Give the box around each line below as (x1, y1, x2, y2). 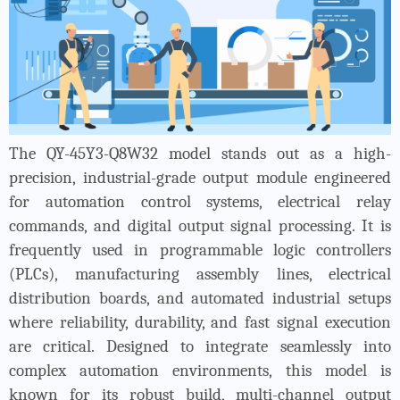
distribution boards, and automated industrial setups (9, 287, 391, 308)
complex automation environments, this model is (9, 360, 391, 380)
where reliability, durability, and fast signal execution (9, 312, 391, 332)
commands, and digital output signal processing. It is (9, 215, 391, 236)
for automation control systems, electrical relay (9, 191, 391, 212)
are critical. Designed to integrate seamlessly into (9, 336, 391, 356)
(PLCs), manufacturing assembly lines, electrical (9, 263, 391, 284)
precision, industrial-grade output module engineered (9, 167, 391, 187)
